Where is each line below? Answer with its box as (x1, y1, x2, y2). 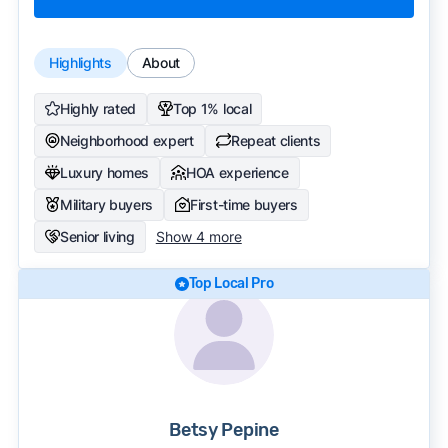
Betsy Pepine (169, 418, 279, 441)
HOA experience (186, 163, 289, 181)
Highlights (48, 53, 112, 71)
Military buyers (59, 195, 154, 213)
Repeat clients (230, 131, 321, 149)
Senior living (59, 227, 135, 245)
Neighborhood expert (59, 131, 194, 149)
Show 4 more (155, 227, 242, 245)
